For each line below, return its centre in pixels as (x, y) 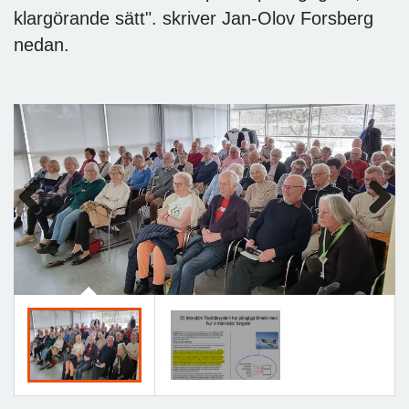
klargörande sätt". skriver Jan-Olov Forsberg (194, 18)
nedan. (42, 44)
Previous (41, 222)
